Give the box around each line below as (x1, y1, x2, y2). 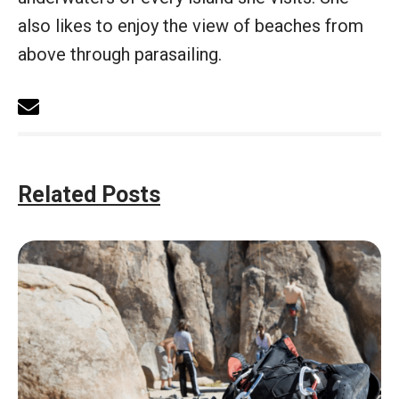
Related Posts (18, 181, 160, 208)
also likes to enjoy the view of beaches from (18, 14, 363, 37)
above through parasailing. (18, 43, 222, 65)
